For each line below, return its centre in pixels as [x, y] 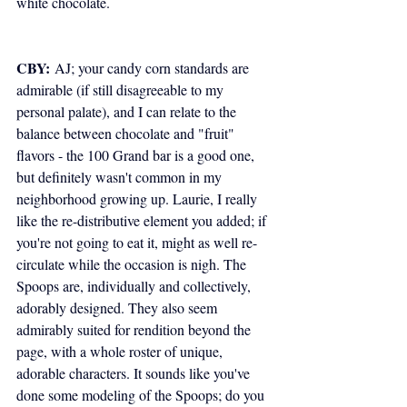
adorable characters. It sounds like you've [135, 372]
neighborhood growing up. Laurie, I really [139, 198]
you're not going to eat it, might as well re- [137, 242]
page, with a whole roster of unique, [121, 351]
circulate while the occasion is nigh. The [133, 263]
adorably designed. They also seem [119, 307]
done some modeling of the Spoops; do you [142, 394]
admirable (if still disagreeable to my [122, 89]
